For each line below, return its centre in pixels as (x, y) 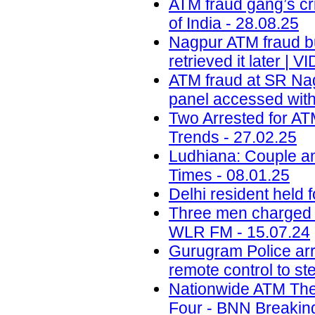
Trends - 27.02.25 (233, 137)
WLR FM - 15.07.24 (239, 232)
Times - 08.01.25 (229, 175)
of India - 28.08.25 (234, 24)
